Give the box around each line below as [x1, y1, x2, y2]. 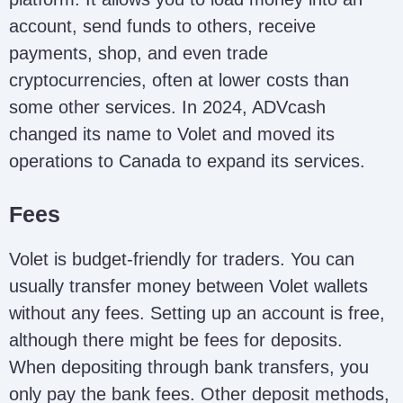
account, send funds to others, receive [9, 15, 316, 36]
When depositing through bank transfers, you [9, 356, 369, 377]
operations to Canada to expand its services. [9, 150, 365, 171]
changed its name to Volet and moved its [9, 123, 335, 144]
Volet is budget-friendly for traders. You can [9, 248, 354, 269]
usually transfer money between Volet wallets [9, 275, 368, 296]
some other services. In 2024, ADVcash [9, 96, 326, 117]
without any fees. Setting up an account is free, [9, 302, 385, 323]
